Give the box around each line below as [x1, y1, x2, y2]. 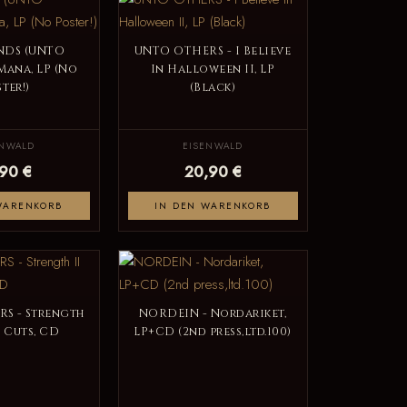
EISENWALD [183, 138, 243, 153]
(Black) [189, 79, 236, 95]
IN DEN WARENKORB [154, 198, 271, 213]
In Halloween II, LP [150, 61, 275, 77]
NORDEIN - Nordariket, [138, 305, 287, 322]
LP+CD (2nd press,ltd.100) [134, 323, 292, 340]
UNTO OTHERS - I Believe [134, 43, 292, 59]
